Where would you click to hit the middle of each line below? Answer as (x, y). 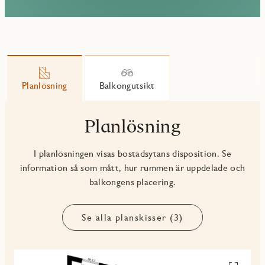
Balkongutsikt (127, 86)
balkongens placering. (132, 182)
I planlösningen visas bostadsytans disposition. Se (132, 154)
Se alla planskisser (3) (132, 218)
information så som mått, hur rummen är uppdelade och (132, 168)
